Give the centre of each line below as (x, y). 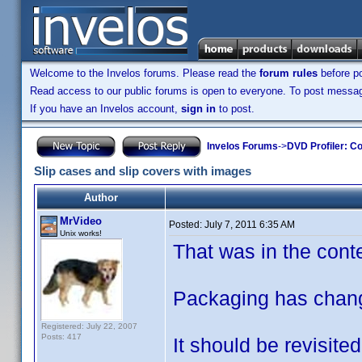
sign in (198, 109)
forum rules (288, 73)
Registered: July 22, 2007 (89, 326)
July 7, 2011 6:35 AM (250, 225)
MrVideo (81, 221)
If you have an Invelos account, (105, 109)
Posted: (187, 225)
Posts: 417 (61, 337)
